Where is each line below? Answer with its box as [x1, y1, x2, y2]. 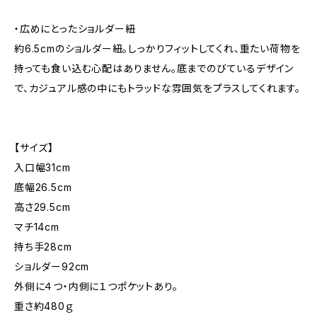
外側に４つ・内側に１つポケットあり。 [14, 280, 178, 292]
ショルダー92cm [14, 260, 90, 272]
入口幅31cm [14, 161, 71, 173]
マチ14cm [14, 221, 59, 233]
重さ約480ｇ [14, 300, 74, 312]
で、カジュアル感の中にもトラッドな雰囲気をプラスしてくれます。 [14, 82, 301, 94]
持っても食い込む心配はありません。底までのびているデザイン [14, 62, 294, 74]
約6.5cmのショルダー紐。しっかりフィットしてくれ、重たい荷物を [14, 42, 301, 54]
